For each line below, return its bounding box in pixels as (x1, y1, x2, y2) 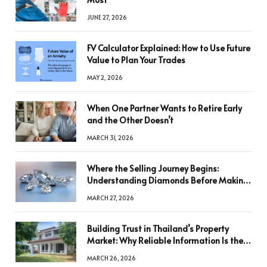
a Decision (87, 186, 128, 198)
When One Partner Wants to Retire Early (87, 102, 242, 114)
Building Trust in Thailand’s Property (87, 222, 229, 234)
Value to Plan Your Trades (87, 54, 185, 66)
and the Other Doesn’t (87, 114, 173, 126)
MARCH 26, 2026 (87, 253, 136, 262)
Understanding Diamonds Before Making (87, 174, 249, 186)
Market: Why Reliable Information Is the (87, 234, 243, 246)
